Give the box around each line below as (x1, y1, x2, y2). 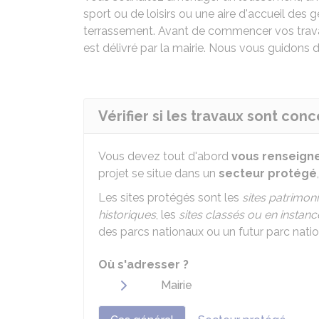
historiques (98, 208, 156, 221)
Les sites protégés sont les (98, 191, 242, 204)
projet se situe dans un (98, 167, 219, 180)
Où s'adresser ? (98, 258, 189, 271)
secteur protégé (219, 167, 317, 180)
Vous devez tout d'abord (98, 150, 231, 163)
